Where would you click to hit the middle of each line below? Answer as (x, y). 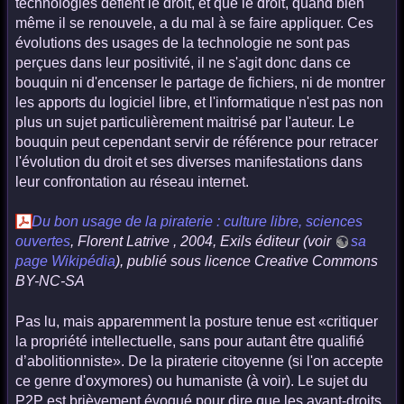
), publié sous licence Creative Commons (247, 262)
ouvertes (43, 242)
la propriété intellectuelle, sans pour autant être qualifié (190, 341)
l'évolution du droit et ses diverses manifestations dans (189, 162)
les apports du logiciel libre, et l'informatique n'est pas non (199, 103)
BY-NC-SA (50, 281)
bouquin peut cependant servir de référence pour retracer (197, 142)
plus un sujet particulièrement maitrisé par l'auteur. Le (185, 123)
